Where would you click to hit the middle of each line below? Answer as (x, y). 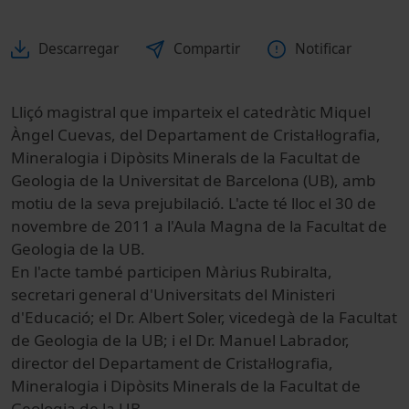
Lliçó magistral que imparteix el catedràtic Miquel (191, 112)
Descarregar (79, 49)
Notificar (323, 49)
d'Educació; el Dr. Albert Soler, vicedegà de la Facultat (204, 318)
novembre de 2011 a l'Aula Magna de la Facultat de (199, 226)
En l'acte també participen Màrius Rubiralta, (172, 272)
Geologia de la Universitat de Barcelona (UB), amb (194, 181)
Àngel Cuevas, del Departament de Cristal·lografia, (196, 135)
